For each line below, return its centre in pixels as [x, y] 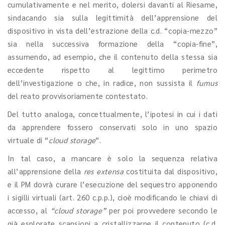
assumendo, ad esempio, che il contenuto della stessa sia [113, 57]
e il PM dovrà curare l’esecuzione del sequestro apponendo [113, 184]
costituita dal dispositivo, [172, 171]
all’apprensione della [46, 171]
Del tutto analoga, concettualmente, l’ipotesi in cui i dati [113, 114]
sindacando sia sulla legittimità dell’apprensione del [113, 17]
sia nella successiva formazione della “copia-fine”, [113, 43]
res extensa [105, 171]
